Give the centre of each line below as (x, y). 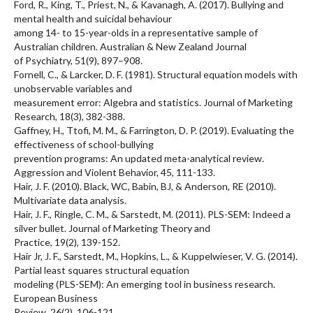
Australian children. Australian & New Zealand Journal (130, 46)
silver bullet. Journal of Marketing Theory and (112, 228)
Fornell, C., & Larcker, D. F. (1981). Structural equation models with (156, 74)
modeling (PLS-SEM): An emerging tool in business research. (145, 284)
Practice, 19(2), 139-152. (67, 242)
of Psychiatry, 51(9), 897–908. (78, 60)
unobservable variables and (73, 88)
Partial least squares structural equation (102, 270)
